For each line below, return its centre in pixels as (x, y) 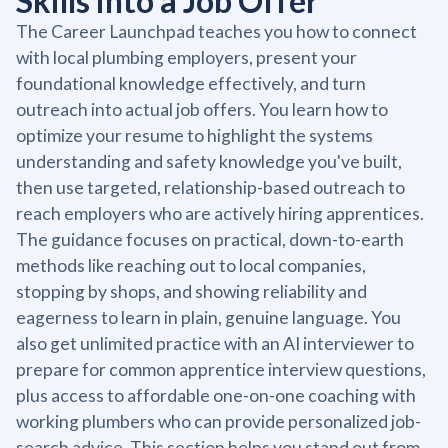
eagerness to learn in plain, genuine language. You (208, 317)
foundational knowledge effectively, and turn (191, 83)
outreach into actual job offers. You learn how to (202, 109)
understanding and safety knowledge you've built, (209, 161)
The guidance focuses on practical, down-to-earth (210, 239)
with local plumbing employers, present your (186, 57)
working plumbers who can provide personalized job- (218, 421)
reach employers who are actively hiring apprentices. (220, 213)
